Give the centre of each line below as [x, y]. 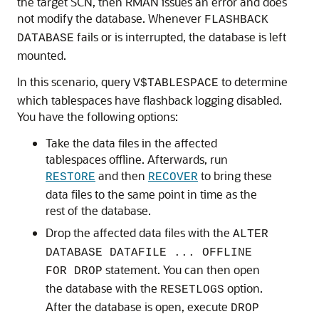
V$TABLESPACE [176, 83]
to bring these [235, 176]
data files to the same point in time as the [151, 194]
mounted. [42, 55]
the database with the [103, 288]
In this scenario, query [75, 82]
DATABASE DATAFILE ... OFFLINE [149, 253]
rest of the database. [98, 210]
